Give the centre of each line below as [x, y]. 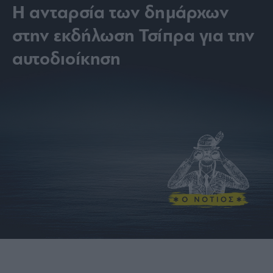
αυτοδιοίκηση [67, 60]
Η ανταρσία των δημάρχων [121, 13]
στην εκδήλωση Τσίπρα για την [133, 37]
